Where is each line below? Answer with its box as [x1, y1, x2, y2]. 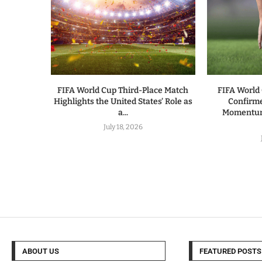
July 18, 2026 [103, 122, 143, 131]
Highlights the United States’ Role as [53, 96, 192, 106]
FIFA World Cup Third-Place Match [57, 85, 189, 95]
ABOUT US [22, 246, 59, 256]
